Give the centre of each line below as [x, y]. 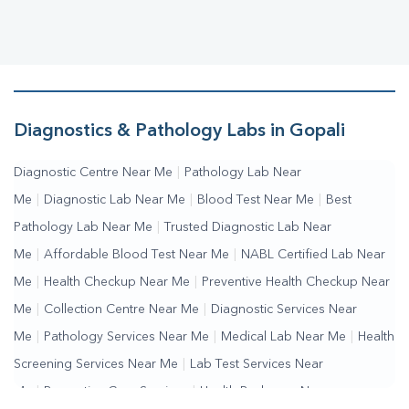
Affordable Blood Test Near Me [136, 255]
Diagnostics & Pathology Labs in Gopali [179, 132]
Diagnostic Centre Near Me [93, 173]
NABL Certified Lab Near [313, 255]
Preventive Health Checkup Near [296, 283]
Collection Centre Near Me [121, 310]
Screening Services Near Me [96, 365]
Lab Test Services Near [257, 365]
